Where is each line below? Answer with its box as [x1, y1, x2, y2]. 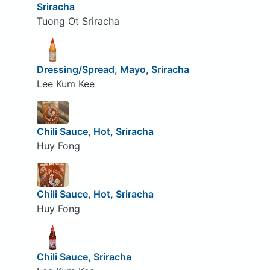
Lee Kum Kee [36, 77, 95, 90]
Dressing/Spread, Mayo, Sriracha [36, 63, 189, 75]
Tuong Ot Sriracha [36, 15, 119, 28]
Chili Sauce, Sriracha [36, 250, 131, 263]
